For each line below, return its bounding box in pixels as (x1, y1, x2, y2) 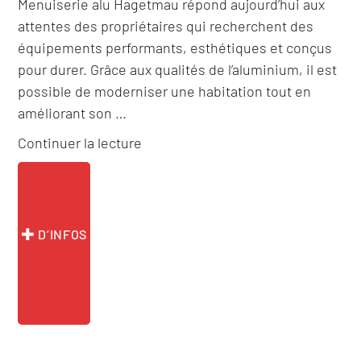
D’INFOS (35, 226, 87, 242)
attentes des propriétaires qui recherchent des (18, 17, 314, 35)
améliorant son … (18, 104, 127, 122)
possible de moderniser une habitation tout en (18, 82, 312, 101)
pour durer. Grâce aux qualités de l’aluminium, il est (18, 60, 338, 79)
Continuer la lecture (18, 134, 143, 152)
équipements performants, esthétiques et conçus (18, 39, 333, 57)
